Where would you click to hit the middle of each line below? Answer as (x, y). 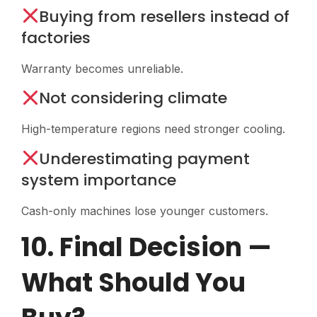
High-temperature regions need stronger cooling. (153, 129)
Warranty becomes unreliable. (102, 68)
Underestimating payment (145, 158)
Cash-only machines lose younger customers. (145, 211)
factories (56, 38)
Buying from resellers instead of (165, 16)
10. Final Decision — (146, 248)
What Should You (133, 283)
